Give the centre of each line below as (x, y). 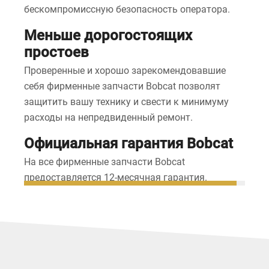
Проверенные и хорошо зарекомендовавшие (125, 71)
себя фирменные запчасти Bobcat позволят (122, 86)
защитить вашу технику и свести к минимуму (126, 102)
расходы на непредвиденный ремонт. (108, 117)
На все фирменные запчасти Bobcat (104, 162)
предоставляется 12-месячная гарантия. (116, 177)
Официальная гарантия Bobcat (128, 144)
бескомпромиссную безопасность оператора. (127, 9)
